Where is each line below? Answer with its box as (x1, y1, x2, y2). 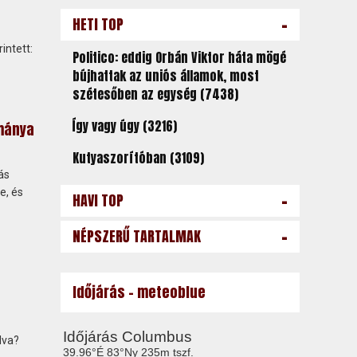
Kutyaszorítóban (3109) (72, 148, 204, 167)
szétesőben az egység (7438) (72, 84, 238, 104)
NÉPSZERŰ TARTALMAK (72, 226, 201, 247)
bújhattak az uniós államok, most (72, 66, 259, 85)
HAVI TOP (72, 190, 124, 211)
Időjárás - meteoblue (72, 281, 206, 303)
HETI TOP (72, 14, 124, 35)
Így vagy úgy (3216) (72, 116, 177, 135)
